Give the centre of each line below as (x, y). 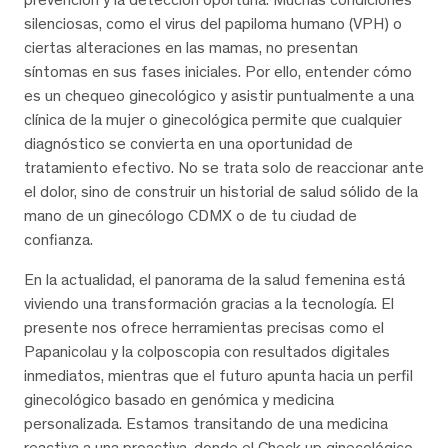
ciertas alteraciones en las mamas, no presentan (191, 47)
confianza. (58, 239)
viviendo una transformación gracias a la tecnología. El (209, 303)
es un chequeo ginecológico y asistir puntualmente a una (219, 95)
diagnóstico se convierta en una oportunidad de (188, 143)
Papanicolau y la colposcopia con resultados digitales (207, 351)
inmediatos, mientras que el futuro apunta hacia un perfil (218, 375)
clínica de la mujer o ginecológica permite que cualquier (213, 119)
